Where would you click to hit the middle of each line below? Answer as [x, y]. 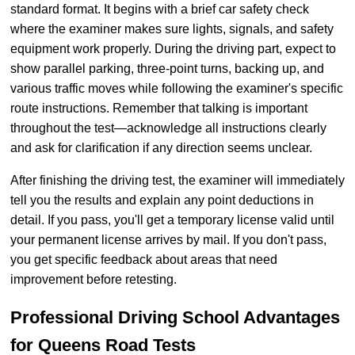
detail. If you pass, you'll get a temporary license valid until [172, 220]
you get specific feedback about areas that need [144, 260]
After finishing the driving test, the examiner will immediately [177, 180]
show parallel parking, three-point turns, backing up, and [167, 69]
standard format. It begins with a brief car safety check [160, 9]
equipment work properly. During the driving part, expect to [173, 49]
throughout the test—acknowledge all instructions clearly [168, 128]
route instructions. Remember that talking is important [159, 108]
